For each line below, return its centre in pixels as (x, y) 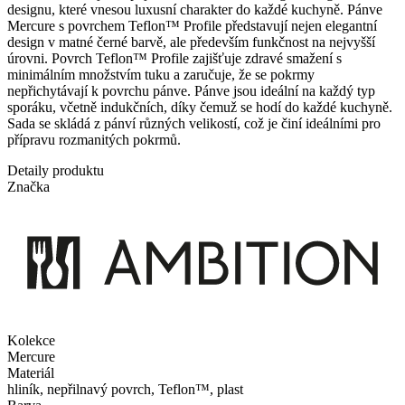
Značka (28, 186)
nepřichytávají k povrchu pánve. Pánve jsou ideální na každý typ (191, 90)
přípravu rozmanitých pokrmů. (94, 139)
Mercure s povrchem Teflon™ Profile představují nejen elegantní (192, 25)
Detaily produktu (56, 170)
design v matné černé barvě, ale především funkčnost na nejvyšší (191, 42)
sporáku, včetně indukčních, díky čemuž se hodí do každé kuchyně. (200, 107)
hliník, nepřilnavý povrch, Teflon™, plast (125, 390)
